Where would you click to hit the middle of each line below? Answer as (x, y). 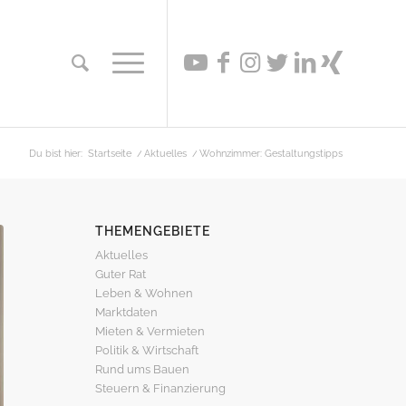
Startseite (110, 154)
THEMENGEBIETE (153, 231)
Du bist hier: (56, 154)
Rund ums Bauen (143, 369)
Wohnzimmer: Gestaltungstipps (271, 154)
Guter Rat (121, 274)
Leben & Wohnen (145, 293)
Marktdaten (127, 312)
